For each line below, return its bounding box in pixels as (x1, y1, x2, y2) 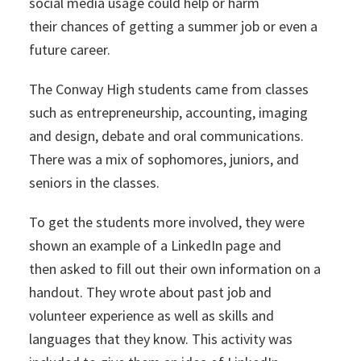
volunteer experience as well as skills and (28, 306, 274, 325)
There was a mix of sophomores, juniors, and (28, 150, 299, 168)
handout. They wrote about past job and (28, 283, 272, 301)
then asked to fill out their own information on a (28, 259, 321, 278)
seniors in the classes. (28, 173, 160, 192)
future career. (28, 40, 110, 59)
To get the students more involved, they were (28, 213, 305, 231)
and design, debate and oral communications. (28, 127, 304, 145)
